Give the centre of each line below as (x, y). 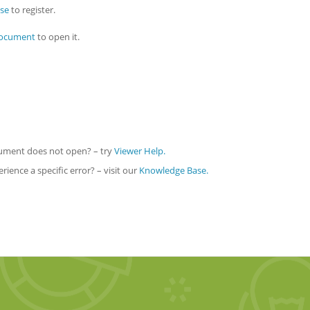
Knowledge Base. (174, 170)
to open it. (57, 37)
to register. (32, 10)
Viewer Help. (140, 151)
